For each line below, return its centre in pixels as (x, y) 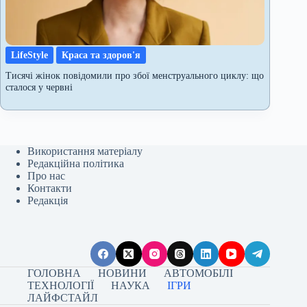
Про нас (46, 175)
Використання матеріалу (85, 151)
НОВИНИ (122, 273)
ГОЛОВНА (54, 273)
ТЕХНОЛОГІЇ (61, 285)
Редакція (48, 200)
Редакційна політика (76, 163)
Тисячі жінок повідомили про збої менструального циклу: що (135, 76)
